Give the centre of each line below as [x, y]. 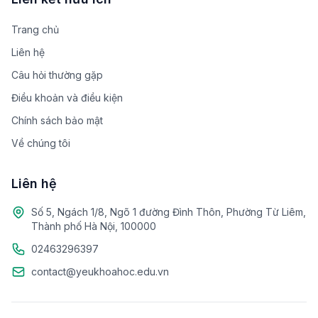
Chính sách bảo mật [57, 120]
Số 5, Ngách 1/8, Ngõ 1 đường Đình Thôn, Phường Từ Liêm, [169, 212]
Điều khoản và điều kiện [67, 98]
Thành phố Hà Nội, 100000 [94, 226]
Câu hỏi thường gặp [57, 75]
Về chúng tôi [41, 143]
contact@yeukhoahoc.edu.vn [100, 272]
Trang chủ [35, 29]
